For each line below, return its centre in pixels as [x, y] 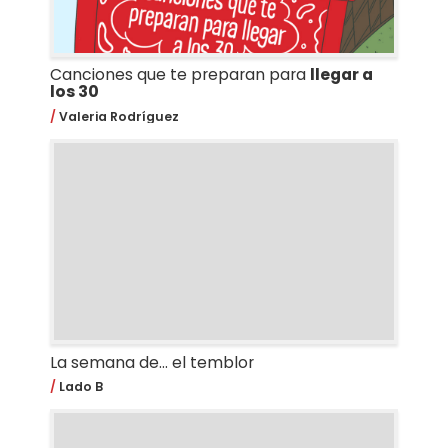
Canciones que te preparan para [179, 75]
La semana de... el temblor [151, 362]
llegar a [341, 75]
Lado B [79, 387]
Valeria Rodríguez [117, 116]
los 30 [74, 92]
